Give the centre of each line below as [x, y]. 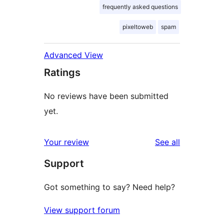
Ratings [62, 73]
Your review [66, 142]
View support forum [82, 210]
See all [167, 142]
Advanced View [73, 55]
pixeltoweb [138, 27]
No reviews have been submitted [106, 96]
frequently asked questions [140, 7]
